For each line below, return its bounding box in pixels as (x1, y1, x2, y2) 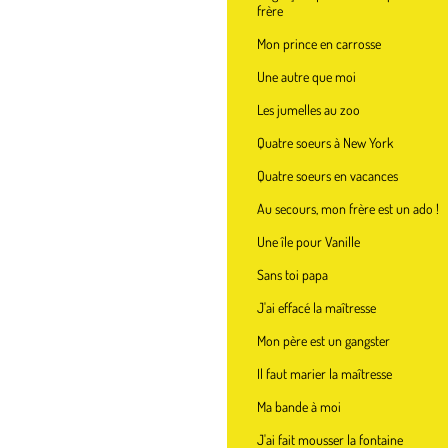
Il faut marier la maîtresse (257, 365, 392, 382)
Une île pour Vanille (257, 233, 360, 250)
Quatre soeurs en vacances (257, 167, 398, 184)
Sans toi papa (257, 266, 328, 283)
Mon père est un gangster (257, 332, 390, 349)
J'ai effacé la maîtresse (257, 299, 376, 316)
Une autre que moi (257, 68, 356, 85)
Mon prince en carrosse (257, 35, 381, 52)
